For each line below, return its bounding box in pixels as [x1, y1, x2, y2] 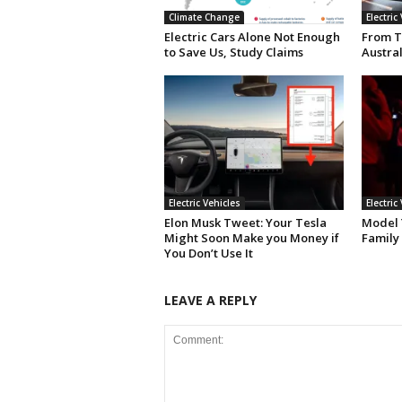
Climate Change [168, 11, 240, 24]
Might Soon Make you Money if [163, 230, 339, 247]
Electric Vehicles [168, 197, 240, 210]
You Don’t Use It [163, 245, 253, 262]
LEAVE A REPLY [163, 292, 257, 310]
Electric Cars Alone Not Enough [163, 29, 340, 46]
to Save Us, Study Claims [163, 44, 303, 61]
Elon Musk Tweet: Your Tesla [163, 214, 327, 232]
